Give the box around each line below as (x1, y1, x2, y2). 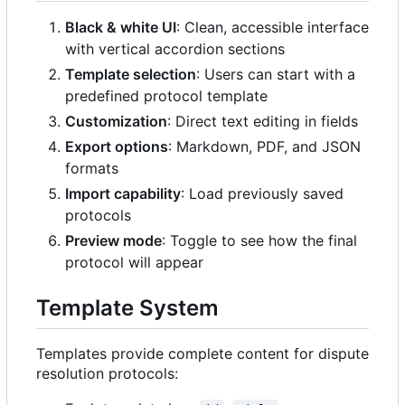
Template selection (65, 64, 196, 83)
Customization (65, 111, 167, 130)
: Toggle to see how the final (162, 231, 357, 250)
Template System (36, 294, 219, 321)
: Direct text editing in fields (167, 111, 358, 130)
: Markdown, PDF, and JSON (168, 137, 361, 155)
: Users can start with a (196, 64, 355, 83)
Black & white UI (65, 17, 176, 36)
